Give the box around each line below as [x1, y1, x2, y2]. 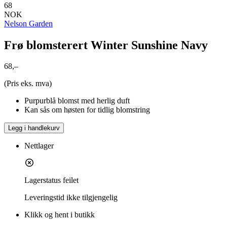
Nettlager [24, 141, 54, 150]
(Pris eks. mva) [4, 79, 52, 88]
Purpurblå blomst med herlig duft [24, 96, 130, 105]
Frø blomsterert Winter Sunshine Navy [4, 38, 208, 52]
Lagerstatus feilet [24, 176, 79, 185]
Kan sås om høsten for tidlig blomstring [24, 105, 150, 115]
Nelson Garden [4, 19, 53, 28]
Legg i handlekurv [8, 124, 60, 132]
